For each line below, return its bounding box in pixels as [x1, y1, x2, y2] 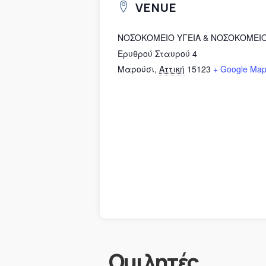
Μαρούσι [118, 62, 154, 75]
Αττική [159, 62, 185, 75]
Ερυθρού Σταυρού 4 [118, 47, 197, 59]
